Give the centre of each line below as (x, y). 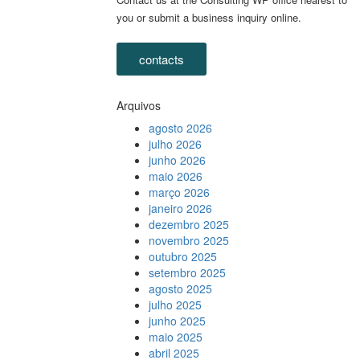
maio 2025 (175, 337)
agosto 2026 (180, 128)
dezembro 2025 (188, 224)
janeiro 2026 (180, 208)
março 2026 (179, 192)
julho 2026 (175, 144)
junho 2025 (177, 321)
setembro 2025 (187, 272)
